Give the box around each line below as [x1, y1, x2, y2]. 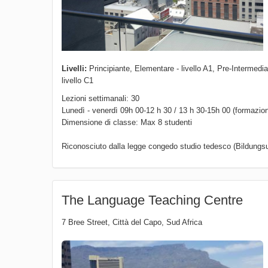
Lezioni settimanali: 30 [62, 94, 139, 103]
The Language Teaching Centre [62, 193, 243, 208]
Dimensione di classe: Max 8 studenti [62, 118, 192, 127]
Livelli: [62, 64, 87, 74]
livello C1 [62, 76, 93, 86]
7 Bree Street [62, 218, 108, 227]
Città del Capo [112, 218, 162, 227]
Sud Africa [166, 218, 202, 227]
